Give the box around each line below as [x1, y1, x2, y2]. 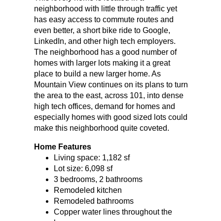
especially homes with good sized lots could [34, 112, 187, 121]
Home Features [34, 142, 91, 151]
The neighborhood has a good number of [34, 47, 177, 56]
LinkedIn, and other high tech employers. [34, 37, 176, 45]
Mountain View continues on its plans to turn [34, 80, 188, 89]
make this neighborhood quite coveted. [34, 123, 169, 132]
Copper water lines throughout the [53, 207, 172, 216]
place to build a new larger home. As [34, 69, 161, 78]
